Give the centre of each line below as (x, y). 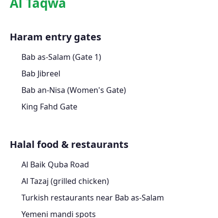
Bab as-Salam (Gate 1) (61, 57)
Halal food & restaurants (69, 145)
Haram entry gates (55, 37)
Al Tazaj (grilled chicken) (65, 181)
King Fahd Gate (49, 107)
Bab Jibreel (41, 74)
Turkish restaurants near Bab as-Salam (93, 198)
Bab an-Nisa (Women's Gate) (74, 90)
